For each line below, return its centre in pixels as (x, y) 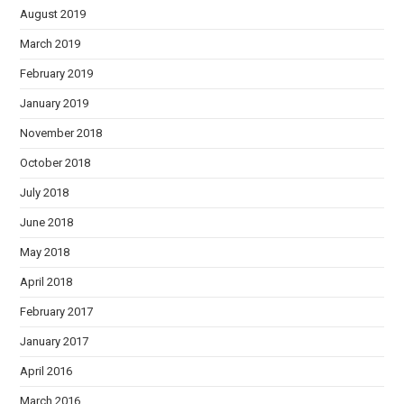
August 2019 (53, 14)
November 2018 (61, 133)
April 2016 (46, 371)
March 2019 (50, 43)
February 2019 (57, 73)
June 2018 (47, 222)
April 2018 (46, 281)
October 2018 (55, 162)
